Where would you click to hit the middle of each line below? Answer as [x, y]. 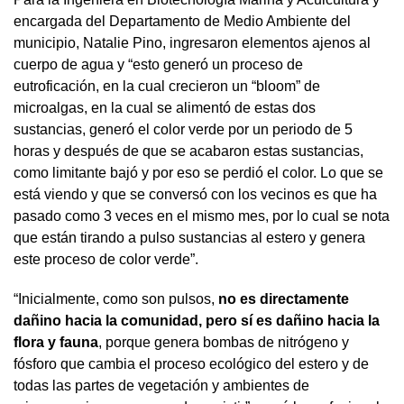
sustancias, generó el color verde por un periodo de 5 [183, 129]
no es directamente [284, 298]
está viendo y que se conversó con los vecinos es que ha [195, 194]
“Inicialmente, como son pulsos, [116, 298]
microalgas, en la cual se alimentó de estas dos [165, 107]
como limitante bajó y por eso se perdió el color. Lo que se [198, 172]
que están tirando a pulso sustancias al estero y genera [189, 237]
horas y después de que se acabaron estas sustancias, [188, 151]
